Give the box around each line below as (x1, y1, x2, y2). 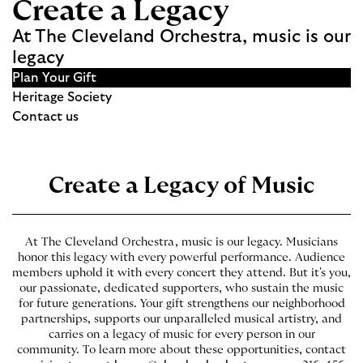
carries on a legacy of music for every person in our (48, 329, 315, 340)
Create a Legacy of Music (48, 175, 315, 198)
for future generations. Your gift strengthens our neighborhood (18, 298, 345, 310)
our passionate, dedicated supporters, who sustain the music (19, 283, 344, 294)
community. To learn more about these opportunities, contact (17, 344, 346, 356)
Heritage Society (12, 91, 112, 104)
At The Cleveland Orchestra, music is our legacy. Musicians (25, 237, 338, 248)
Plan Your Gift (12, 71, 96, 84)
